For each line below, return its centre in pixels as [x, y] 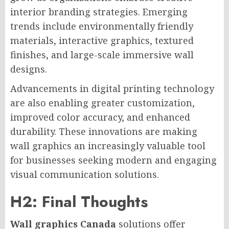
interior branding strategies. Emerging [99, 12]
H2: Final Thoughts [79, 201]
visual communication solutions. [85, 174]
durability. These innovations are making [104, 131]
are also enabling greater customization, [102, 102]
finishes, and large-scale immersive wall [102, 54]
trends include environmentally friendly [102, 26]
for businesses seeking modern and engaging [113, 160]
